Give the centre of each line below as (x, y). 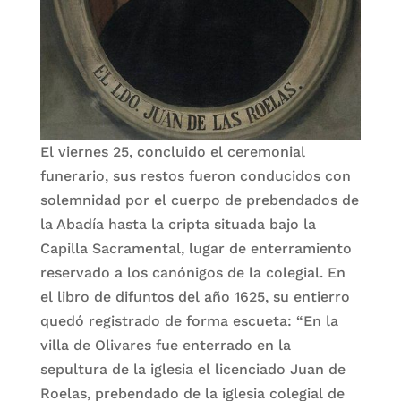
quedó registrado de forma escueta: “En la (189, 321)
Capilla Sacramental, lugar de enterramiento (196, 248)
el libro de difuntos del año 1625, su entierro (195, 297)
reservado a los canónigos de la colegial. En (192, 273)
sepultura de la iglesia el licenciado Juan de (192, 369)
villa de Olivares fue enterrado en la (165, 345)
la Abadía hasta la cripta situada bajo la (178, 224)
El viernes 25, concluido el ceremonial (172, 152)
